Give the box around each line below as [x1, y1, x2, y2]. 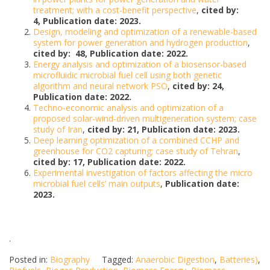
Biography [50, 254, 90, 266]
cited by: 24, [172, 80, 224, 92]
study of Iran [33, 124, 83, 136]
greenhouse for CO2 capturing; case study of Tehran [33, 145, 238, 157]
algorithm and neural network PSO [33, 80, 168, 92]
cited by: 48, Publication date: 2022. [33, 48, 188, 60]
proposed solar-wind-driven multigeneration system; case [33, 113, 257, 125]
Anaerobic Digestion [136, 254, 215, 266]
